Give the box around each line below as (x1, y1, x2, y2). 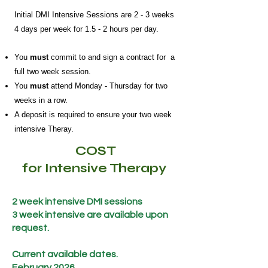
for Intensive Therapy (22, 161, 169, 176)
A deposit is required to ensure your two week (14, 110, 172, 119)
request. (12, 223, 49, 233)
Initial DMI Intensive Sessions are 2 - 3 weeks (14, 10, 174, 19)
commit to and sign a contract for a (51, 53, 175, 62)
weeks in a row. (14, 96, 70, 105)
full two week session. (14, 67, 93, 76)
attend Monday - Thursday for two (51, 81, 167, 90)
